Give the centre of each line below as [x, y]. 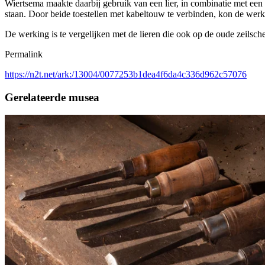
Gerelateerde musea [52, 97]
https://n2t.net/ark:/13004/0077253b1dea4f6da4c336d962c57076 [126, 74]
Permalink [24, 54]
